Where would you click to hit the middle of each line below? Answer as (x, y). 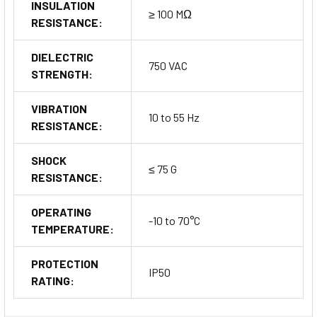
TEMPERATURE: (73, 229)
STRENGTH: (62, 74)
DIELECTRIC (62, 57)
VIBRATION (59, 108)
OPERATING (61, 212)
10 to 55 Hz (174, 117)
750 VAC (168, 65)
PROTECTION (65, 263)
